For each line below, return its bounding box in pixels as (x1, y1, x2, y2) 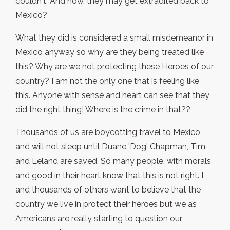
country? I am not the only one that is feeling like (15, 76, 199, 86)
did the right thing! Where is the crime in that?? (15, 105, 190, 115)
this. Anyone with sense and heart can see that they (15, 90, 209, 101)
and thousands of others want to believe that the (15, 185, 201, 195)
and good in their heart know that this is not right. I (15, 170, 203, 181)
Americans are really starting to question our (15, 214, 182, 224)
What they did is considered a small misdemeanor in (15, 33, 213, 43)
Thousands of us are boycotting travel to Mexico (15, 127, 200, 138)
